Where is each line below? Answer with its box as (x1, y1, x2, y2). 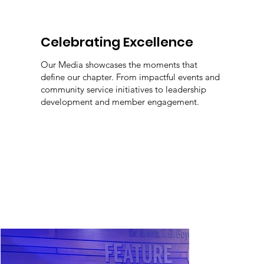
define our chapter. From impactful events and (40, 71, 220, 82)
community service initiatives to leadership (40, 83, 206, 95)
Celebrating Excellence (40, 32, 193, 51)
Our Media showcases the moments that (40, 58, 197, 70)
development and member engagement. (40, 95, 202, 107)
